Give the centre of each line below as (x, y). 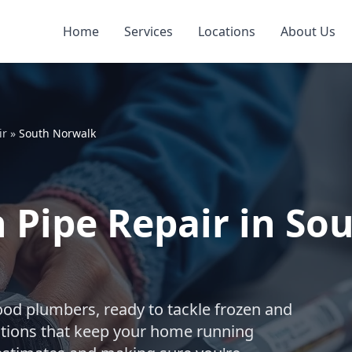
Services (148, 31)
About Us (308, 31)
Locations (227, 31)
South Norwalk (57, 133)
